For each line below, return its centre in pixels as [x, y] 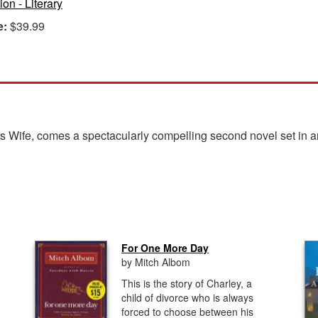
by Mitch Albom [156, 262]
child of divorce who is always [187, 297]
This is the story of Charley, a [187, 283]
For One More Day [165, 248]
